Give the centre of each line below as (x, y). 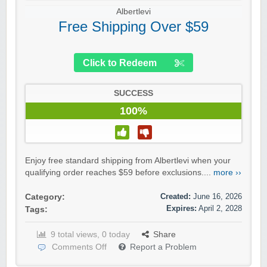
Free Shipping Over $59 (133, 27)
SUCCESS (133, 94)
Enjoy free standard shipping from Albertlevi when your (128, 161)
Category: (45, 197)
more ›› (227, 173)
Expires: (181, 209)
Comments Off (79, 247)
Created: (176, 197)
